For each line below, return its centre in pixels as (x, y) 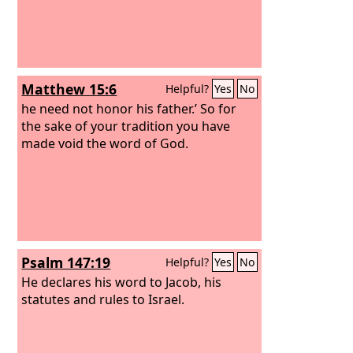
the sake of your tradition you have (126, 126)
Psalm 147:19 (66, 262)
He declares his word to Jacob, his (122, 282)
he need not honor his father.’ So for (129, 108)
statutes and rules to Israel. (103, 299)
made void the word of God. (105, 143)
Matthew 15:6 (69, 89)
